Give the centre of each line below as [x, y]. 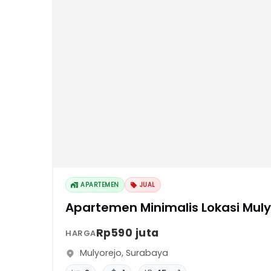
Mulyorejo [101, 253]
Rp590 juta [127, 233]
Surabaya [147, 253]
